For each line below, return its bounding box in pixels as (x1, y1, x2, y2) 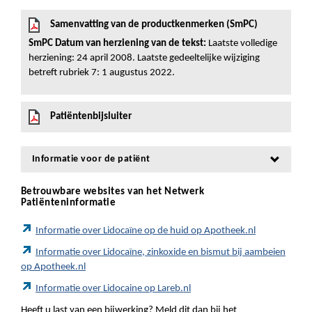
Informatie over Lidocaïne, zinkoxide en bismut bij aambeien (36, 247, 286, 258)
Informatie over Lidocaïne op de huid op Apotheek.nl (36, 226, 256, 236)
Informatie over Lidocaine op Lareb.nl (36, 283, 191, 294)
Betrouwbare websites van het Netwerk (21, 187, 205, 197)
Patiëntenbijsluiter (50, 111, 132, 122)
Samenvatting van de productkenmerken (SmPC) (50, 19, 258, 30)
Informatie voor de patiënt (32, 154, 150, 164)
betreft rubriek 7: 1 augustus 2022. (29, 68, 175, 78)
